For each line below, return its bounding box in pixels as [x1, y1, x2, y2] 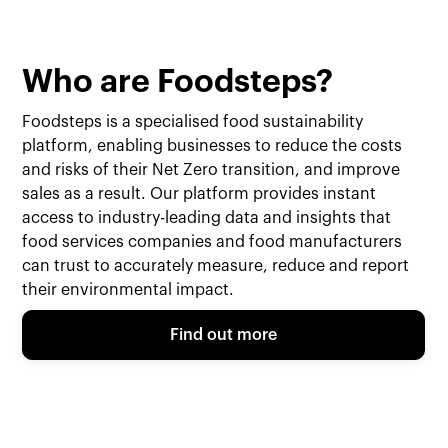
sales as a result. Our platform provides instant [22, 186, 377, 203]
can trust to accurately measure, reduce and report [22, 258, 410, 275]
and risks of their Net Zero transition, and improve [22, 162, 401, 179]
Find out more [170, 327, 278, 344]
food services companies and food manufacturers [22, 234, 403, 251]
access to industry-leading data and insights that [22, 210, 392, 227]
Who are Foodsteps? [22, 66, 334, 99]
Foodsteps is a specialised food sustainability [22, 114, 364, 131]
